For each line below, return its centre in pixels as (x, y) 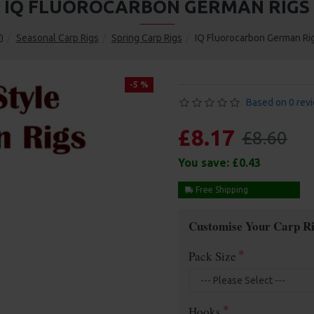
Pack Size (212, 256)
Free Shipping (221, 190)
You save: (205, 163)
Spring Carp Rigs (146, 38)
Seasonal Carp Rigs (57, 38)
